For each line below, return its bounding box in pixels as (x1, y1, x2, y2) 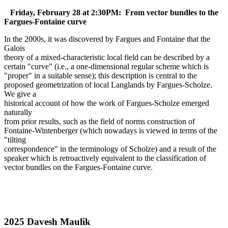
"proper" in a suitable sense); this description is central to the (4, 71, 197, 80)
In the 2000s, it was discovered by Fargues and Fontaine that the (4, 35, 210, 44)
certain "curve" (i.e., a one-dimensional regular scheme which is (4, 62, 209, 71)
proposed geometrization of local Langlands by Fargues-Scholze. (4, 80, 212, 90)
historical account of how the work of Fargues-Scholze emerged (4, 99, 209, 108)
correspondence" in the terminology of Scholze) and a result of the (4, 145, 216, 154)
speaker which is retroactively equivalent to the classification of (4, 154, 206, 163)
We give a (4, 90, 36, 99)
